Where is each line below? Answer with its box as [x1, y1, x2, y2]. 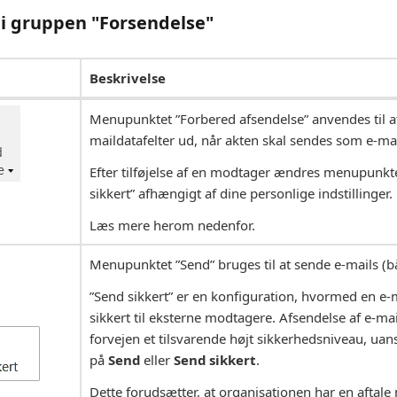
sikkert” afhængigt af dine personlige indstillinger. [90, 184, 393, 203]
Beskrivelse [90, 69, 166, 88]
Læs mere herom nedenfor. [90, 216, 255, 235]
